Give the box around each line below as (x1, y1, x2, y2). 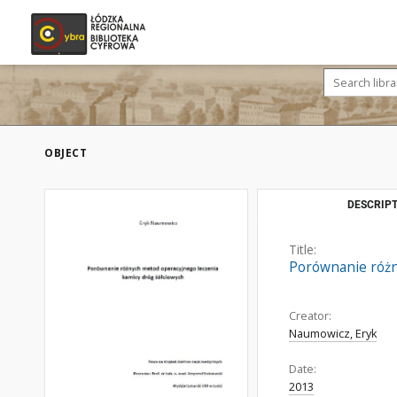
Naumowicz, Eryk (289, 326, 377, 341)
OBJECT (44, 145, 87, 160)
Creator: (289, 308, 331, 323)
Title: (289, 241, 316, 258)
